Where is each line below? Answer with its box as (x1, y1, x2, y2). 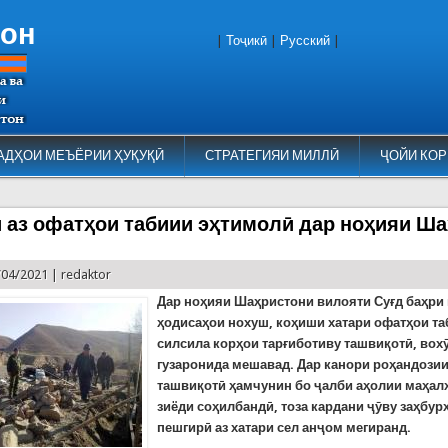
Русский (280, 33, 330, 48)
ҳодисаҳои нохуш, (157, 314, 277, 330)
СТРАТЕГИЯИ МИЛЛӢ (204, 148, 339, 163)
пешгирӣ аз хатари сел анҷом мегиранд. (157, 419, 412, 435)
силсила (157, 335, 211, 351)
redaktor (61, 266, 112, 282)
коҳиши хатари (276, 314, 375, 330)
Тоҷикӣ (226, 33, 267, 48)
